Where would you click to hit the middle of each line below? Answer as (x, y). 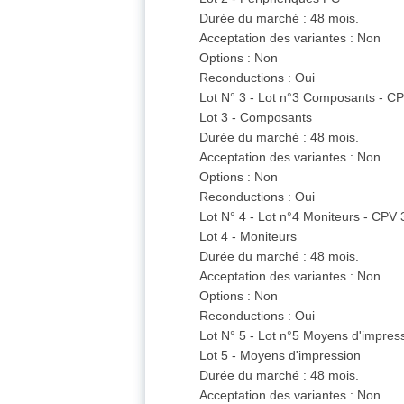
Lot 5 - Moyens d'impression (280, 356)
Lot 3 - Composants (256, 118)
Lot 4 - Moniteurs (248, 237)
